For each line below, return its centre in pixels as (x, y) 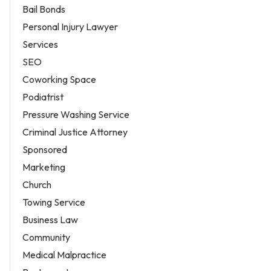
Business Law (50, 219)
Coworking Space (59, 79)
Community (46, 237)
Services (40, 44)
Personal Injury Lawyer (70, 26)
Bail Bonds (44, 9)
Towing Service (54, 202)
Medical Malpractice (64, 254)
